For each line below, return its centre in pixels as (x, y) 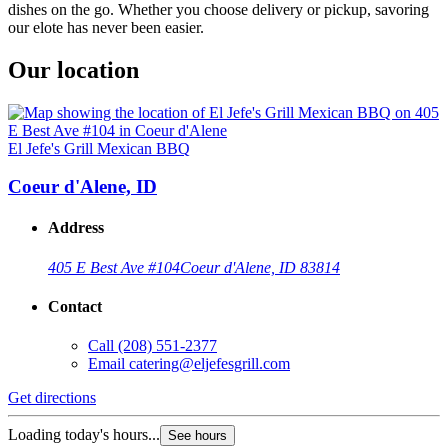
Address (76, 228)
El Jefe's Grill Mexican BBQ (99, 148)
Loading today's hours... (84, 435)
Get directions (52, 398)
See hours (197, 436)
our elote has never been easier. (106, 27)
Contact (75, 307)
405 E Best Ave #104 (114, 267)
